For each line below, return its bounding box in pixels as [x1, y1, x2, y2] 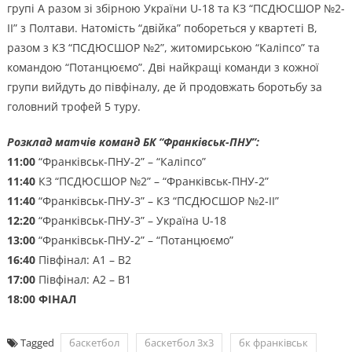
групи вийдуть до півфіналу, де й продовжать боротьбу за [6, 79, 322, 95]
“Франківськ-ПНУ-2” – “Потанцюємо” [35, 233, 233, 248]
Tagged [20, 335, 57, 350]
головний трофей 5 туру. [6, 99, 141, 115]
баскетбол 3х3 [144, 335, 214, 350]
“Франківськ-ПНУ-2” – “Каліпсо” [35, 154, 206, 170]
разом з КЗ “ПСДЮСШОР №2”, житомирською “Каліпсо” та [6, 40, 320, 56]
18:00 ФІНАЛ [6, 291, 76, 307]
